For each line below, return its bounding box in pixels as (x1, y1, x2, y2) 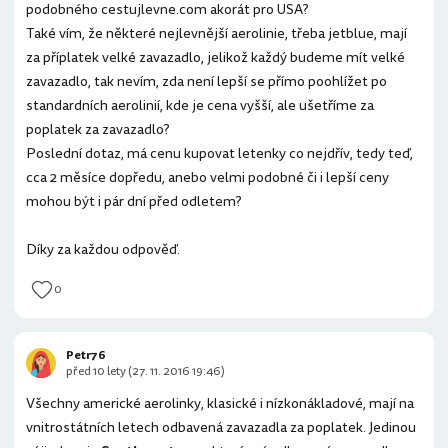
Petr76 (66, 347, 106, 364)
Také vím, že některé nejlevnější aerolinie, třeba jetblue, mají (26, 23, 407, 44)
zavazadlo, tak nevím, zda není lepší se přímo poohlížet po (26, 71, 387, 92)
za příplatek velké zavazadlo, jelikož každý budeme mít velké (26, 47, 405, 68)
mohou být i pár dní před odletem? (26, 191, 242, 212)
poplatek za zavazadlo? (26, 119, 170, 140)
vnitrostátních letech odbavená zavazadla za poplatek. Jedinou (26, 417, 416, 438)
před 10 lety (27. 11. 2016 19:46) (66, 363, 225, 380)
